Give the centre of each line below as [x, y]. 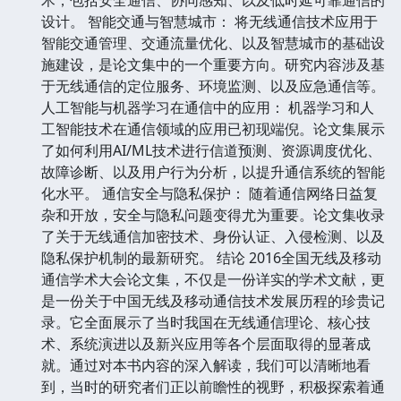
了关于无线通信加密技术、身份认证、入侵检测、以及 [213, 236]
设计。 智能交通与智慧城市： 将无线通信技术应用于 [209, 21]
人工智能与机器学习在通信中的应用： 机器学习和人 [208, 107]
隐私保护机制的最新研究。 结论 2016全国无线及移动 [211, 257]
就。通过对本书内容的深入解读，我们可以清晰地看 [206, 365]
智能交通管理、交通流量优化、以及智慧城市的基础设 [213, 43]
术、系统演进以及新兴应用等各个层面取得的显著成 [206, 343]
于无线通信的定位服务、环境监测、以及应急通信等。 [213, 85]
